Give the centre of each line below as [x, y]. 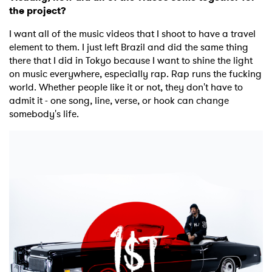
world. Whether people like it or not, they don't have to [126, 87]
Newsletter [69, 79]
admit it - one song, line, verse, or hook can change [119, 101]
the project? [38, 11]
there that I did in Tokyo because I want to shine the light [131, 61]
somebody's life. [44, 114]
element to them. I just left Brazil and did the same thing [129, 47]
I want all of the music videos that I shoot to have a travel [132, 34]
